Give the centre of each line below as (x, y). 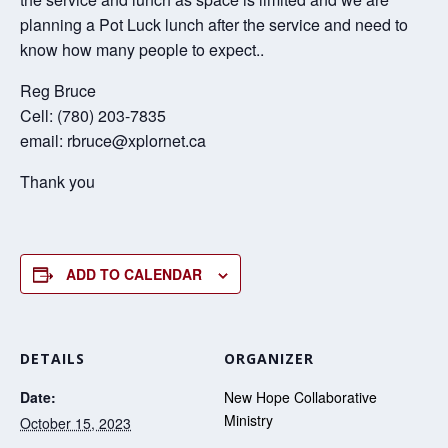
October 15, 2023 (75, 422)
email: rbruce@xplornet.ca (113, 140)
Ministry (248, 419)
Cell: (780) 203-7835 (93, 115)
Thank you (57, 181)
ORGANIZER (269, 358)
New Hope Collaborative (300, 396)
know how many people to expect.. (142, 49)
